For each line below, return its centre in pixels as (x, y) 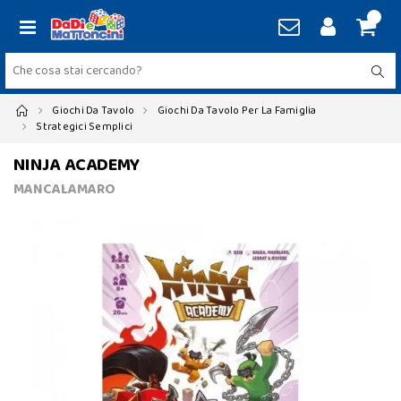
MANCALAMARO (64, 189)
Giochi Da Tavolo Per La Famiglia (237, 111)
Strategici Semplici (84, 127)
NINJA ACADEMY (77, 165)
